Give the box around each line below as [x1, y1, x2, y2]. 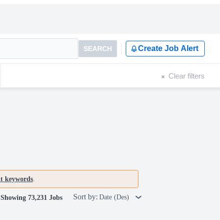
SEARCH [83, 45, 112, 53]
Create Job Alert [138, 44, 198, 53]
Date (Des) [99, 193, 131, 201]
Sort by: [73, 192, 98, 201]
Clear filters [168, 71, 205, 80]
